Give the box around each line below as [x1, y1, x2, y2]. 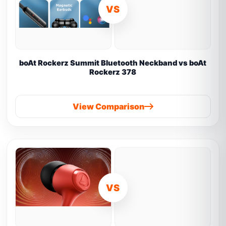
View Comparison [72, 101, 144, 111]
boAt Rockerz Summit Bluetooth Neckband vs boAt [19, 59, 207, 68]
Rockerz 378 [89, 68, 137, 77]
